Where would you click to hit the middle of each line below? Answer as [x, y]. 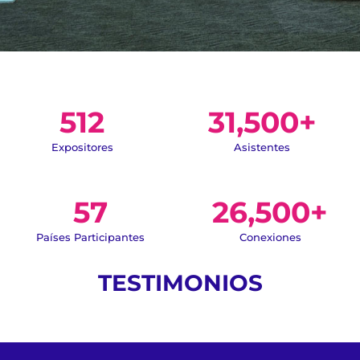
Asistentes [262, 147]
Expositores [82, 147]
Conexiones [270, 237]
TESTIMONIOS [180, 283]
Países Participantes [90, 237]
